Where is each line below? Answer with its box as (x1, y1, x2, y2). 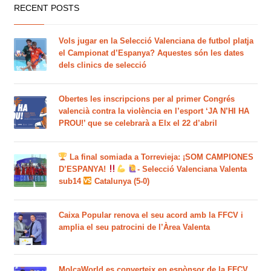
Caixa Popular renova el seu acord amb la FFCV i (58, 210, 243, 220)
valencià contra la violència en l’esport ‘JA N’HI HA (58, 106, 249, 116)
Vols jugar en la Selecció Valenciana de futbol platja (58, 36, 253, 45)
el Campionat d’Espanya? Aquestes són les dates (58, 48, 244, 57)
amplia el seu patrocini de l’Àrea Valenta (58, 222, 210, 232)
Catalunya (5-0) (92, 176, 150, 186)
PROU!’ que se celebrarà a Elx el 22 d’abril (58, 118, 217, 128)
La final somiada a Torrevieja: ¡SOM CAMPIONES (67, 152, 254, 162)
